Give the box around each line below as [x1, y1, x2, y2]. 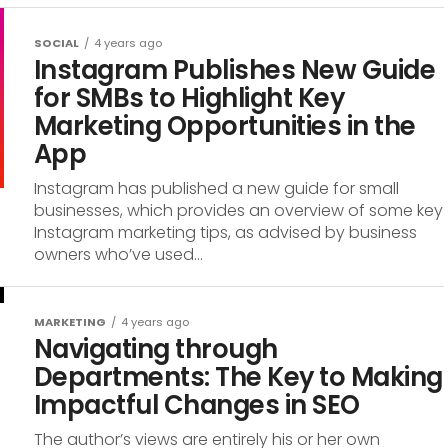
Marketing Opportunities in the [34, 108, 416, 144]
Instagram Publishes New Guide [34, 52, 436, 88]
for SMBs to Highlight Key [34, 80, 345, 116]
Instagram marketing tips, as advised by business [34, 221, 417, 244]
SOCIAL [34, 35, 79, 51]
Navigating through [34, 331, 278, 367]
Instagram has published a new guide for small [34, 177, 399, 200]
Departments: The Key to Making [34, 359, 443, 395]
